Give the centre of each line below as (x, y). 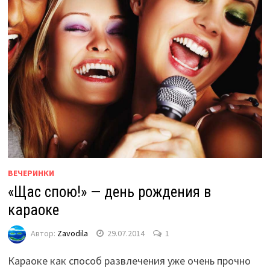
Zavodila (72, 233)
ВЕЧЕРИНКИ (31, 173)
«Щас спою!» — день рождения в (109, 192)
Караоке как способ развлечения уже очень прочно (129, 260)
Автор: (44, 233)
